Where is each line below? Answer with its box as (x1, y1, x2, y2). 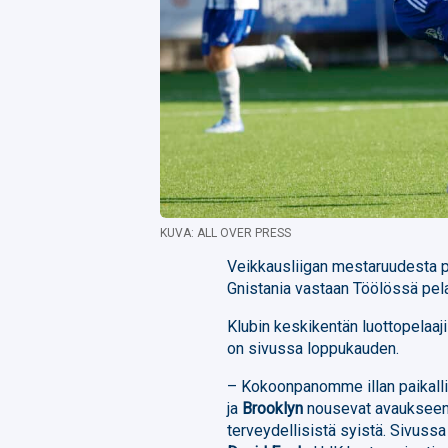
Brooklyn (242, 398, 308, 418)
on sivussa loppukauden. (227, 338, 400, 358)
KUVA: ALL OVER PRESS (160, 225, 291, 240)
